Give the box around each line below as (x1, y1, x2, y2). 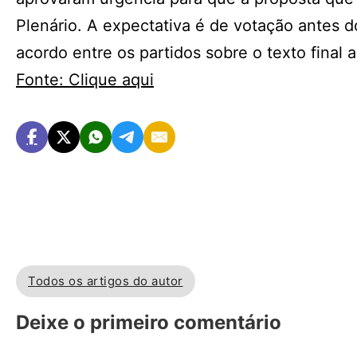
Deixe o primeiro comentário (16, 310, 281, 334)
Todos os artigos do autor (28, 273, 183, 289)
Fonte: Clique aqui (16, 70, 154, 89)
